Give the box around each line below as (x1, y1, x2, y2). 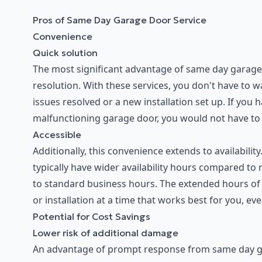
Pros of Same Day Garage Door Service (33, 14, 206, 26)
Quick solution (33, 47, 98, 59)
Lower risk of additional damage (33, 227, 178, 239)
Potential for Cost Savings (33, 211, 150, 223)
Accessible (33, 129, 81, 141)
